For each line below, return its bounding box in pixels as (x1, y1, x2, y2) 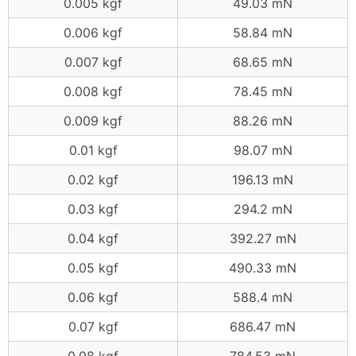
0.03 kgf (68, 201, 118, 217)
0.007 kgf (64, 54, 122, 70)
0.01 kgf (68, 142, 118, 158)
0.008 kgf (64, 83, 122, 99)
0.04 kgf (68, 230, 118, 246)
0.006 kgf (64, 25, 122, 41)
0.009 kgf (64, 113, 122, 129)
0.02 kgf (68, 172, 118, 188)
